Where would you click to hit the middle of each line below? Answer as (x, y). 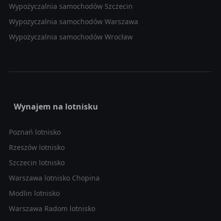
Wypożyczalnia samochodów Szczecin (71, 6)
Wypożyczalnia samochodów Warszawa (73, 21)
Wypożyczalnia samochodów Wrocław (71, 37)
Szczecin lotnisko (37, 162)
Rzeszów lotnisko (37, 147)
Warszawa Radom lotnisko (52, 208)
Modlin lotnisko (34, 193)
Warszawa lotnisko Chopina (54, 178)
